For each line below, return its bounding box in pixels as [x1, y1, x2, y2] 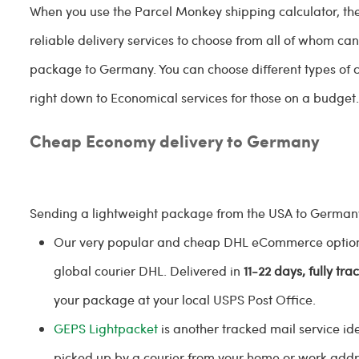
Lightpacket [89, 320, 159, 337]
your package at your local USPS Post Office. [54, 291, 323, 308]
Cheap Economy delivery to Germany [30, 129, 321, 152]
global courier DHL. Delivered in [54, 262, 241, 279]
